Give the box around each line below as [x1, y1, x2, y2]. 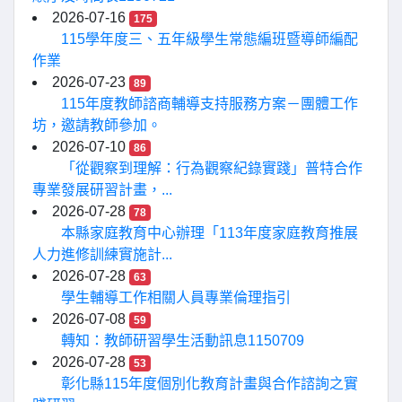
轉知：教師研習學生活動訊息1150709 [61, 333, 304, 348]
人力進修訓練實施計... [32, 247, 172, 262]
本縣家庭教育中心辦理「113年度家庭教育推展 [61, 225, 358, 240]
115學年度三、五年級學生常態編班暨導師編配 [61, 31, 358, 47]
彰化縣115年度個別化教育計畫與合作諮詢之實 [61, 376, 358, 391]
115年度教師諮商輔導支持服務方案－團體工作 [61, 96, 358, 111]
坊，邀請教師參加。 [32, 118, 162, 133]
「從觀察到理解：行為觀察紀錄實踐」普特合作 [61, 161, 363, 176]
